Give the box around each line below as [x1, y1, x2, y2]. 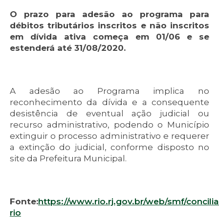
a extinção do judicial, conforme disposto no [10, 142, 209, 153]
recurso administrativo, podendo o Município [10, 120, 209, 130]
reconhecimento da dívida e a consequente [10, 97, 209, 108]
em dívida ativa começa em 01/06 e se [10, 32, 209, 42]
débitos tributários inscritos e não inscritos [10, 21, 209, 31]
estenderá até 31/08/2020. [10, 43, 126, 53]
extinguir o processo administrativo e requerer [10, 131, 209, 141]
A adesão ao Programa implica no [10, 86, 209, 96]
